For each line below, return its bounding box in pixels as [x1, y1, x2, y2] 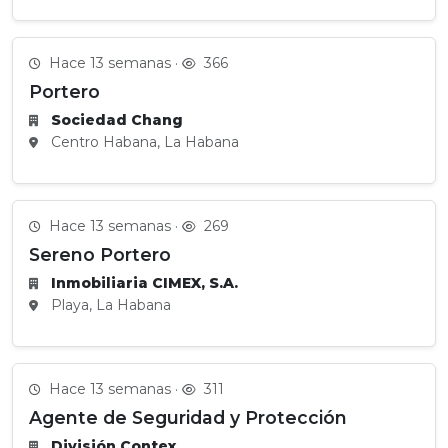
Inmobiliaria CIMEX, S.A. [51, 274, 238, 292]
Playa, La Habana [47, 296, 171, 314]
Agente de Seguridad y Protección [29, 407, 347, 428]
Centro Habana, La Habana [47, 133, 239, 151]
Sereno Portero [29, 244, 171, 265]
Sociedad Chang [51, 111, 183, 129]
